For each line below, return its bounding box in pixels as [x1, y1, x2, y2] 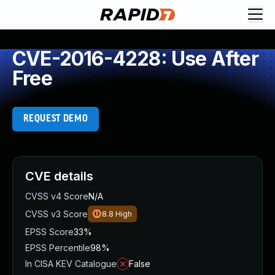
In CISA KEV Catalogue [25, 258, 117, 269]
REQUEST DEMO [23, 114, 88, 124]
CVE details [25, 169, 93, 184]
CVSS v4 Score [25, 191, 88, 201]
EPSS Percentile [25, 242, 90, 253]
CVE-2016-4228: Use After [12, 47, 258, 71]
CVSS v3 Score [25, 209, 88, 219]
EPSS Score [25, 227, 74, 237]
